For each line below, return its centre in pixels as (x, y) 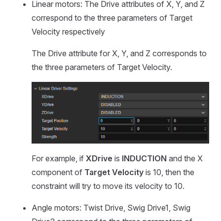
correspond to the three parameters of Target (112, 18)
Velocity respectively (68, 32)
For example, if (59, 158)
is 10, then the (169, 172)
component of (58, 172)
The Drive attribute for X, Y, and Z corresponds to (119, 54)
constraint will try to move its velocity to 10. (108, 186)
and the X (185, 158)
